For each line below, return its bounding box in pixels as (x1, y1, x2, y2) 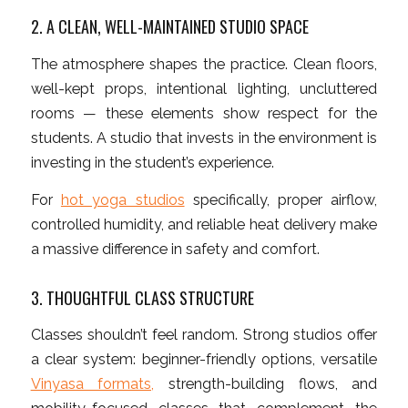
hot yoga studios (60, 190, 185, 209)
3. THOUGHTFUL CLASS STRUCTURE (30, 285, 254, 310)
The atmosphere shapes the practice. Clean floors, (30, 55, 378, 73)
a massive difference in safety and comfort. (30, 240, 320, 258)
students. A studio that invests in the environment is (30, 128, 378, 147)
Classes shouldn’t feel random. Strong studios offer (30, 326, 378, 344)
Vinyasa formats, (30, 375, 155, 393)
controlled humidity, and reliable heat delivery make (30, 215, 378, 233)
